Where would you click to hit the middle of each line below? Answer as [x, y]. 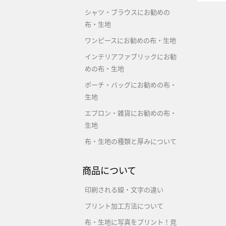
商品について [109, 171]
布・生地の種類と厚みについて [131, 141]
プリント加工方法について [124, 206]
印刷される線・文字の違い [124, 190]
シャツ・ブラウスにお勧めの [127, 12]
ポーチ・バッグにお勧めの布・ [131, 85]
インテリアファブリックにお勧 [131, 56]
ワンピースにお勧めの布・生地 [130, 40]
